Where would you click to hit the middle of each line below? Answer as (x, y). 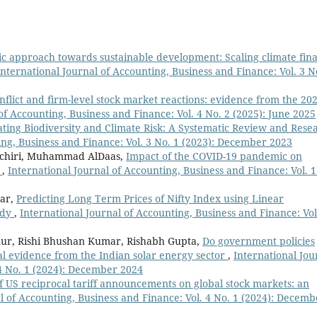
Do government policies (259, 241)
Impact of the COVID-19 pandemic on (214, 156)
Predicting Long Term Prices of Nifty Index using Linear (150, 199)
